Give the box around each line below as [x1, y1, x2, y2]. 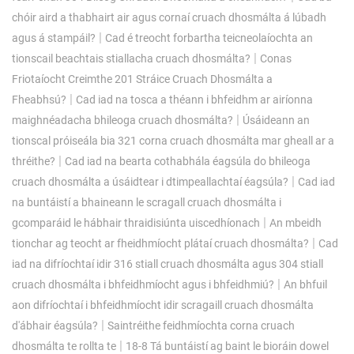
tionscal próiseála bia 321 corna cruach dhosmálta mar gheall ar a [12, 134, 334, 147]
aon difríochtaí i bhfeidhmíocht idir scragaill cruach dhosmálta [12, 298, 314, 311]
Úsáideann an [243, 113, 310, 126]
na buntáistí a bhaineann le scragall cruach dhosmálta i [12, 195, 281, 209]
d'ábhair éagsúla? [12, 318, 98, 332]
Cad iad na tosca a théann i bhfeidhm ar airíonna [76, 92, 313, 106]
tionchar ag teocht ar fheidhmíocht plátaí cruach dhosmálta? [12, 236, 309, 250]
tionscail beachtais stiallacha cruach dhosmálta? [12, 51, 250, 65]
